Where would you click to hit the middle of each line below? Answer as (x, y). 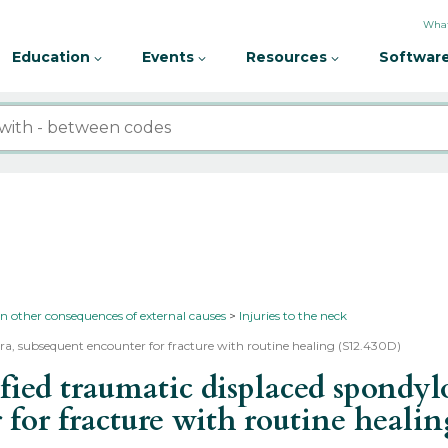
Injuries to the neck (293, 315)
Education (53, 57)
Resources (288, 57)
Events (170, 57)
